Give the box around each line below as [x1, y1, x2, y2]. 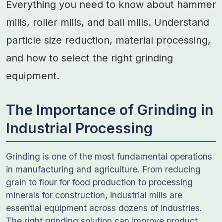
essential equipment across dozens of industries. [6, 203, 202, 213]
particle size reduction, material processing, [6, 34, 211, 46]
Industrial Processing [6, 119, 153, 137]
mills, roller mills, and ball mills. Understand [6, 16, 209, 28]
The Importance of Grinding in [6, 101, 214, 118]
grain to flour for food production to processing [6, 177, 193, 187]
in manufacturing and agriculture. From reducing [6, 164, 201, 174]
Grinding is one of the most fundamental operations [6, 151, 212, 162]
